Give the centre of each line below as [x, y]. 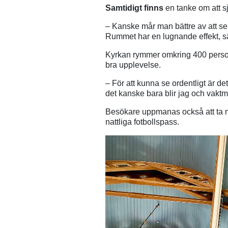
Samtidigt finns [135, 8]
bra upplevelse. [133, 65]
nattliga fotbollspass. [142, 122]
